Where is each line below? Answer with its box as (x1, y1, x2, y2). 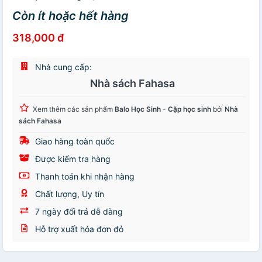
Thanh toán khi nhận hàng (33, 171, 135, 182)
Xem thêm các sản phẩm (33, 105, 115, 114)
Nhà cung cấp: (33, 62, 92, 73)
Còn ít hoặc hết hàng (12, 9, 129, 23)
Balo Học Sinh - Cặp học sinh (115, 105, 211, 114)
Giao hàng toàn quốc (33, 136, 115, 147)
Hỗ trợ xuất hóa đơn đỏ (33, 224, 123, 235)
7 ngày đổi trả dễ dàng (33, 206, 123, 217)
